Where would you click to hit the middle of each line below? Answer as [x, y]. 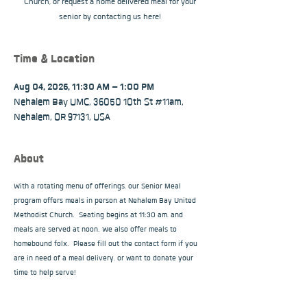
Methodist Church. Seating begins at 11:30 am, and [99, 215]
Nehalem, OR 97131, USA [62, 117]
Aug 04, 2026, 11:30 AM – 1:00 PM [84, 87]
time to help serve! [45, 273]
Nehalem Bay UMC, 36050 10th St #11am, [99, 102]
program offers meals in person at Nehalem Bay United [106, 201]
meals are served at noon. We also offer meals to [96, 230]
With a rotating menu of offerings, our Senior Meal [98, 186]
